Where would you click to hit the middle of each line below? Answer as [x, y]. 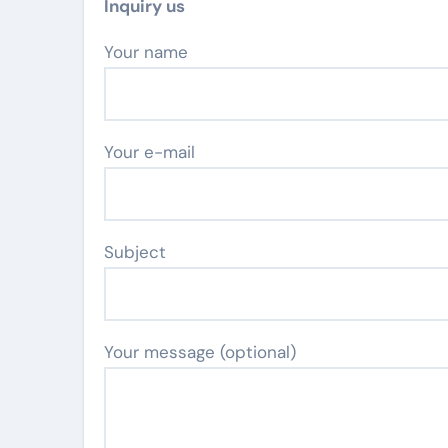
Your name [150, 51]
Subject [135, 251]
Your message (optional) [200, 351]
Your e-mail [149, 151]
